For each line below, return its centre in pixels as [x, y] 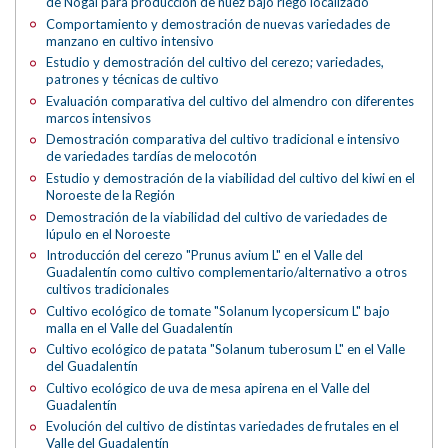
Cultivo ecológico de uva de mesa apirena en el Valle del [208, 387]
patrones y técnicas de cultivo [133, 79]
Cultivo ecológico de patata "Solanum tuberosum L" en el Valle [226, 349]
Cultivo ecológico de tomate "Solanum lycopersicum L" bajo [218, 310]
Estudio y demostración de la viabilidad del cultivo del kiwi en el [231, 177]
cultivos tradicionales [108, 289]
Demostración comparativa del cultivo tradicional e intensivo [223, 139]
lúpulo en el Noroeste [108, 233]
